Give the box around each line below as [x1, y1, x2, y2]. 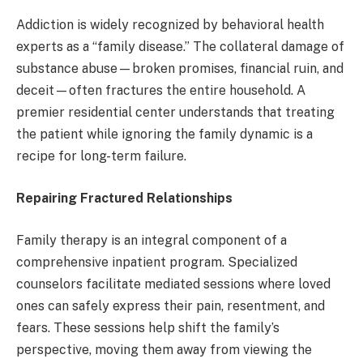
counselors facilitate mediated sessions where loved [16, 275, 331, 292]
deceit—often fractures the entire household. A [16, 83, 305, 99]
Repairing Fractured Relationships [16, 190, 233, 206]
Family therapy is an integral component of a [16, 232, 287, 248]
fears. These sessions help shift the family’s [16, 319, 280, 335]
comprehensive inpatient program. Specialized [16, 254, 297, 270]
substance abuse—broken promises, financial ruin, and [16, 61, 344, 77]
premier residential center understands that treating [16, 105, 335, 121]
